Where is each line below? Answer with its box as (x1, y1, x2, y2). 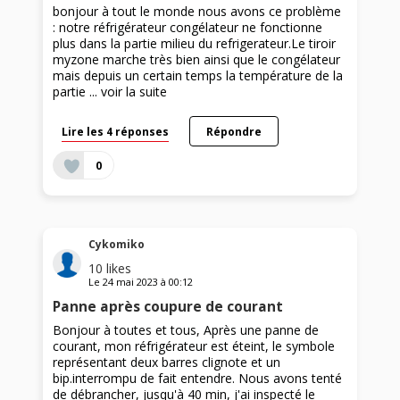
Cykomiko (88, 237, 146, 253)
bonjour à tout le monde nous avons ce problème (53, 2, 342, 20)
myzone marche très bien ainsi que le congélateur (53, 50, 341, 68)
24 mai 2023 (103, 275, 159, 289)
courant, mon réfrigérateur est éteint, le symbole (53, 337, 336, 355)
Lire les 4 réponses (62, 123, 170, 138)
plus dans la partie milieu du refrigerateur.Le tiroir (53, 34, 337, 52)
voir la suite (101, 82, 168, 100)
